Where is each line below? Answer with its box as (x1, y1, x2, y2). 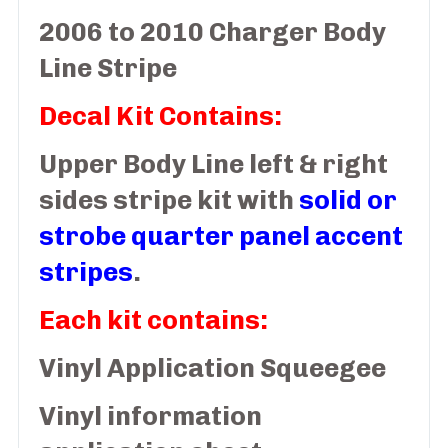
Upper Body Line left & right (38, 149, 388, 181)
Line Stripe (38, 53, 177, 85)
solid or (298, 185, 397, 217)
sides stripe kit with (38, 185, 299, 217)
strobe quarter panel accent (38, 221, 403, 253)
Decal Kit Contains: (38, 101, 282, 133)
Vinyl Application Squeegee (38, 353, 386, 385)
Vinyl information (38, 401, 262, 433)
